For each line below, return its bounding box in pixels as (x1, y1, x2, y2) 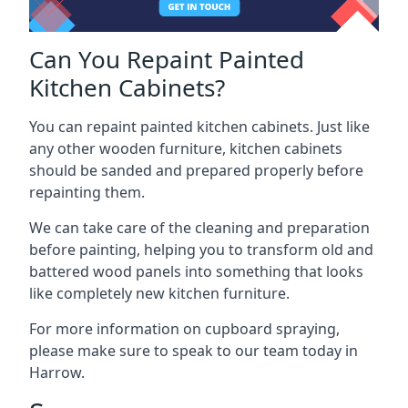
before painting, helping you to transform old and (29, 240, 373, 260)
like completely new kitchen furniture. (29, 283, 290, 303)
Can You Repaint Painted (29, 43, 304, 76)
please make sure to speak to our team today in (29, 341, 358, 361)
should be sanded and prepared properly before (29, 160, 363, 180)
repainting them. (29, 182, 145, 202)
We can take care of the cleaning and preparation (29, 218, 370, 238)
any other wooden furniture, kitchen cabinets (29, 138, 342, 158)
